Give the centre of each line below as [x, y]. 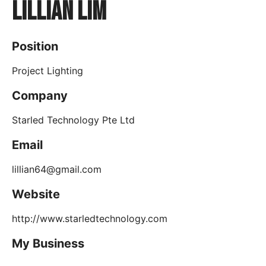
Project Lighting [47, 71]
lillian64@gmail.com [57, 169]
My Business [48, 243]
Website [36, 194]
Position [35, 46]
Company [40, 96]
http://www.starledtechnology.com [90, 218]
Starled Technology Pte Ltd [73, 120]
